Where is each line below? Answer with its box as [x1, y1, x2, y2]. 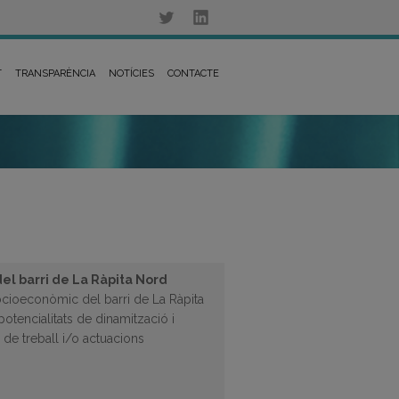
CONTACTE [167, 68, 219, 79]
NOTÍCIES [109, 68, 154, 79]
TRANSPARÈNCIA [15, 68, 95, 79]
